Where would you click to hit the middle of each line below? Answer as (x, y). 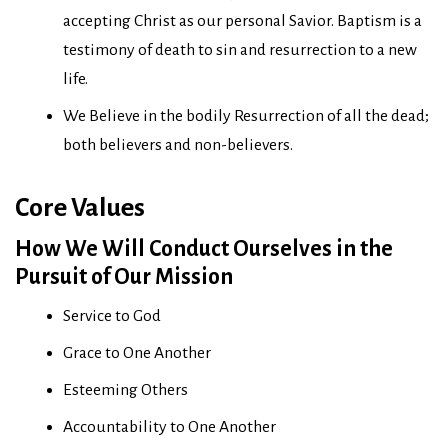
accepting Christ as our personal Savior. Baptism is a (242, 20)
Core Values (80, 207)
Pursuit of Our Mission (124, 277)
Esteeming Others (125, 389)
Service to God (112, 315)
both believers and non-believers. (178, 144)
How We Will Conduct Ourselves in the (204, 249)
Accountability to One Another (169, 426)
